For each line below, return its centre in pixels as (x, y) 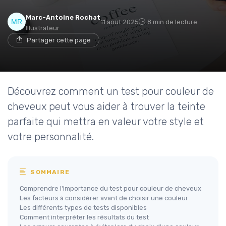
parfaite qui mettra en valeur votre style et (106, 121)
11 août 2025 (120, 22)
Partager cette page (59, 40)
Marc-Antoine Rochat (63, 17)
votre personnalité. (51, 136)
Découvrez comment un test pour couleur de (111, 91)
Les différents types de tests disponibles (83, 207)
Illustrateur (43, 28)
